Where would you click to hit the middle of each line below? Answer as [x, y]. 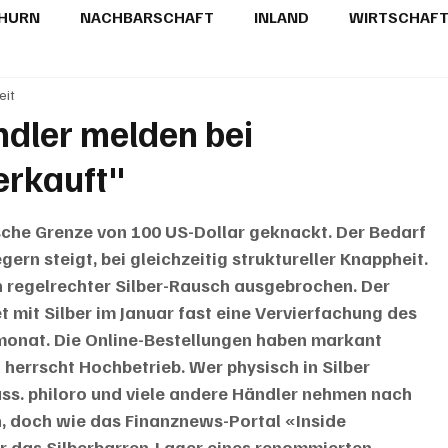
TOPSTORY [315, 97]
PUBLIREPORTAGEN [163, 97]
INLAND [282, 17]
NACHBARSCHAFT [147, 17]
